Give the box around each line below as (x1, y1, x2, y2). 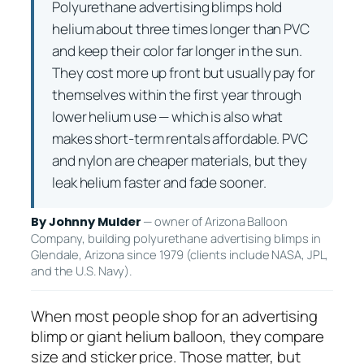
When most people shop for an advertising (31, 305, 318, 327)
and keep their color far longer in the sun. (52, 41, 302, 61)
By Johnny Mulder (31, 214, 141, 231)
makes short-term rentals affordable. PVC (52, 129, 308, 149)
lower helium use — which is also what (52, 107, 284, 127)
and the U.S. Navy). (31, 262, 132, 279)
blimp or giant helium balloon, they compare (31, 325, 324, 347)
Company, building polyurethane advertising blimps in (31, 230, 321, 247)
